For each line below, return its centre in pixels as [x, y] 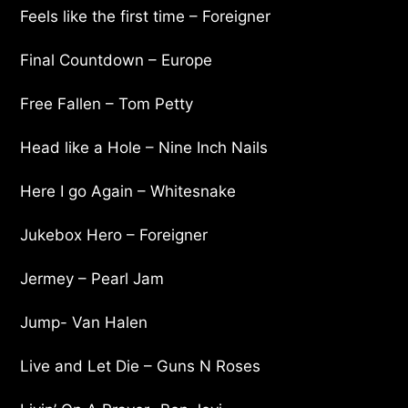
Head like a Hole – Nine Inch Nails [144, 147]
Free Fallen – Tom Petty [107, 103]
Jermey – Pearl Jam [92, 278]
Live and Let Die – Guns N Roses [141, 366]
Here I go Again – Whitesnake [128, 191]
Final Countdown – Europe [117, 60]
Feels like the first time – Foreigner [146, 16]
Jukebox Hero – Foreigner [114, 235]
